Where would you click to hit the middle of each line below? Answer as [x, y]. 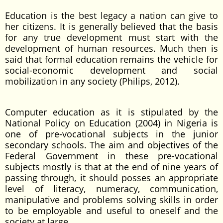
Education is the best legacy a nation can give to [111, 15]
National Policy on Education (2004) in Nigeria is [111, 123]
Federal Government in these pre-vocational [111, 156]
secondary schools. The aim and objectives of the [111, 145]
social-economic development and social [111, 70]
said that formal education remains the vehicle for [111, 59]
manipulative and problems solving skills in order [111, 200]
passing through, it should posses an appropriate [111, 178]
